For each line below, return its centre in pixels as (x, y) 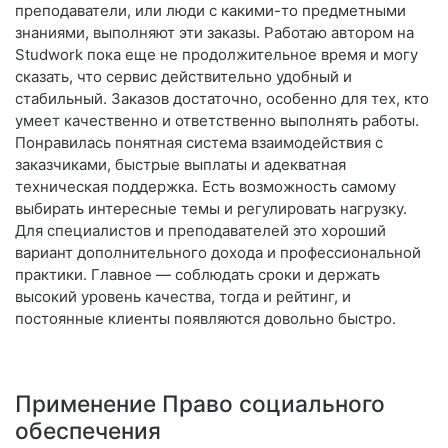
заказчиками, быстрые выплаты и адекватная (180, 165)
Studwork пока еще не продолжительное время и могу (216, 55)
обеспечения (88, 431)
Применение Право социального (200, 404)
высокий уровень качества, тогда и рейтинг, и (183, 297)
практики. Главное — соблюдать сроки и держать (197, 275)
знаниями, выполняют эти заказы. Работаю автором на (214, 33)
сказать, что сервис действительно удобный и (183, 77)
